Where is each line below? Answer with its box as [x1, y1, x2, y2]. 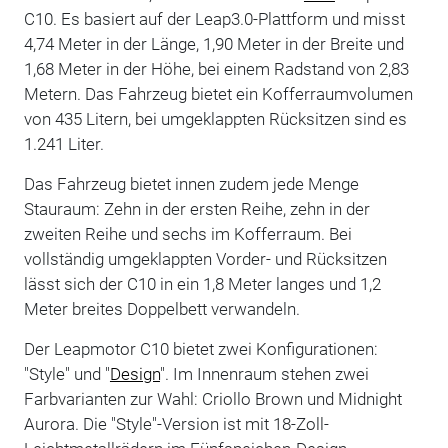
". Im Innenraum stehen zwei [159, 363, 369, 384]
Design [109, 363, 160, 384]
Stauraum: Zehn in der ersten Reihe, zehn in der [23, 198, 370, 219]
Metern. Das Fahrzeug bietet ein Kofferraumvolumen [23, 83, 413, 104]
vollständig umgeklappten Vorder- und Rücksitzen [23, 248, 387, 269]
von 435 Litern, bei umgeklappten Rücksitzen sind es [23, 108, 407, 129]
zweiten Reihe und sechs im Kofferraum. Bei [23, 223, 352, 244]
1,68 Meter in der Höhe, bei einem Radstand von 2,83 [23, 58, 409, 79]
